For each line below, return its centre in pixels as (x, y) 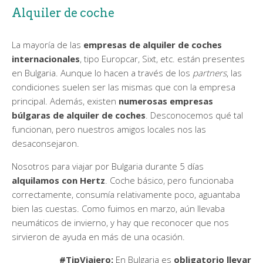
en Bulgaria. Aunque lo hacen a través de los (102, 73)
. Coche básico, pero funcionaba (169, 180)
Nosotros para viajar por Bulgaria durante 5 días (108, 166)
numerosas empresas (165, 101)
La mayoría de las (48, 44)
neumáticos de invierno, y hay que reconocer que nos (120, 222)
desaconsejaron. (45, 143)
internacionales (46, 58)
